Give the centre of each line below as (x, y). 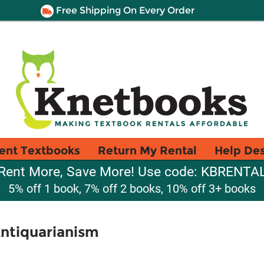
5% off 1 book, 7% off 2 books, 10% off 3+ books (132, 189)
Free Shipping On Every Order (124, 10)
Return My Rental (147, 150)
